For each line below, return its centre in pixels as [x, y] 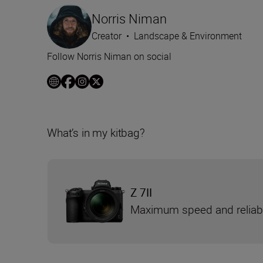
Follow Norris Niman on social [109, 57]
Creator [107, 36]
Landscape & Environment [188, 36]
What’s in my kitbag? [96, 133]
